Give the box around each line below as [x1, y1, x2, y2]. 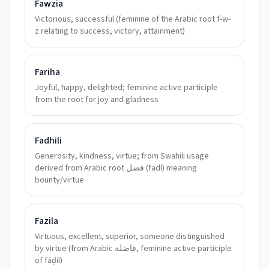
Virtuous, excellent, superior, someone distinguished [35, 231, 225, 243]
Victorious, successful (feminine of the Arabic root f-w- [35, 13, 231, 25]
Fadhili [35, 134, 62, 147]
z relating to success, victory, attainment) [35, 25, 185, 37]
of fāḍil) [35, 255, 62, 267]
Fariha [35, 65, 60, 79]
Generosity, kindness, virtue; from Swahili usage [35, 150, 209, 162]
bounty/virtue [35, 174, 84, 186]
